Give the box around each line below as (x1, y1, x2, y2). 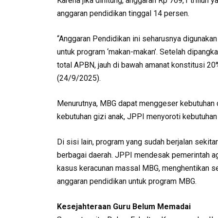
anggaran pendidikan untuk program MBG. (57, 177, 197, 186)
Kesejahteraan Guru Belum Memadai (57, 202, 191, 212)
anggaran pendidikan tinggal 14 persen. (57, 9, 189, 18)
